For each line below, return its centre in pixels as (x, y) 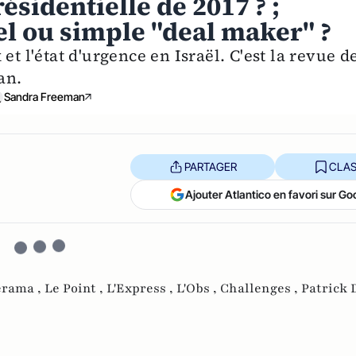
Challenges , (261, 289)
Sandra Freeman (45, 97)
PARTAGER (210, 166)
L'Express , (141, 289)
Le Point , (75, 289)
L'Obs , (198, 289)
